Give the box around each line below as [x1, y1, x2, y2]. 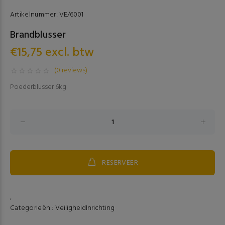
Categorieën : [10, 202, 55, 214]
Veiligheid [55, 202, 86, 214]
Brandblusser [10, 27, 66, 43]
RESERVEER [102, 157, 139, 169]
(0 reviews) [54, 65, 87, 76]
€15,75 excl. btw [10, 43, 94, 62]
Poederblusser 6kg [10, 81, 66, 93]
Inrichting [85, 202, 115, 214]
